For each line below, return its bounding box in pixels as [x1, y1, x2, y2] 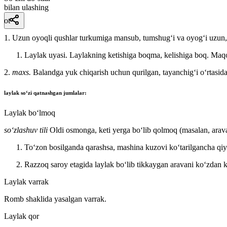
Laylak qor [4, 211, 39, 220]
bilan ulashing [4, 3, 49, 12]
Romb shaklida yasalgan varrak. [4, 194, 106, 203]
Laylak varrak [4, 177, 49, 186]
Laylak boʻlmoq [4, 108, 55, 117]
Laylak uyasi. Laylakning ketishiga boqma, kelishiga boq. [24, 50, 211, 59]
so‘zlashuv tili [4, 125, 50, 134]
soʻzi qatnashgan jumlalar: [21, 89, 87, 96]
